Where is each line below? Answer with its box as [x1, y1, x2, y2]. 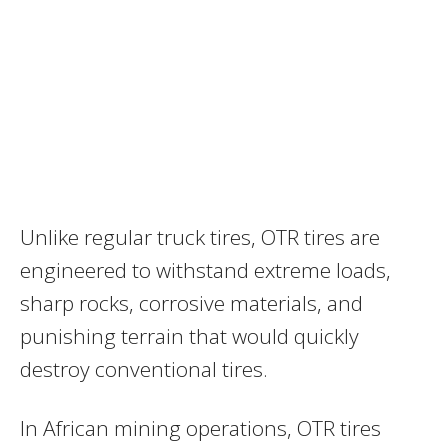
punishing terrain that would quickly [20, 321, 359, 350]
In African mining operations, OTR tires [20, 413, 381, 442]
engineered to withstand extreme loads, [20, 255, 391, 284]
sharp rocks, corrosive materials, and [20, 288, 363, 317]
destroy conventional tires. [20, 354, 268, 383]
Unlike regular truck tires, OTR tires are [20, 222, 380, 251]
